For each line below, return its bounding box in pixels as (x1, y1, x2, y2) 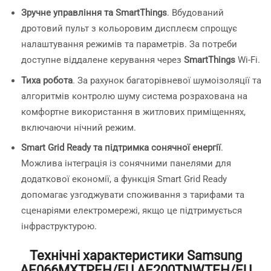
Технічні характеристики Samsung (29, 247, 242, 263)
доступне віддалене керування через (21, 54, 184, 66)
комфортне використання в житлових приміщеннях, (21, 106, 246, 117)
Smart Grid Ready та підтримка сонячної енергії (21, 142, 221, 154)
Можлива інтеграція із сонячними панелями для (21, 158, 231, 169)
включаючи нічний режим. (21, 122, 136, 133)
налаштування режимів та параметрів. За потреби (21, 39, 237, 50)
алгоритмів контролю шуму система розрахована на (21, 90, 247, 102)
